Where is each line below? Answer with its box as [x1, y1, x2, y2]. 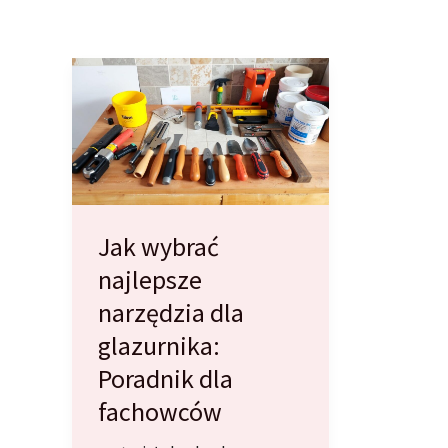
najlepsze [97, 263, 202, 297]
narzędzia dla [97, 296, 244, 330]
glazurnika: [97, 329, 220, 363]
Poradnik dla [97, 362, 233, 396]
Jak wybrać [97, 230, 219, 264]
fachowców [97, 395, 222, 429]
